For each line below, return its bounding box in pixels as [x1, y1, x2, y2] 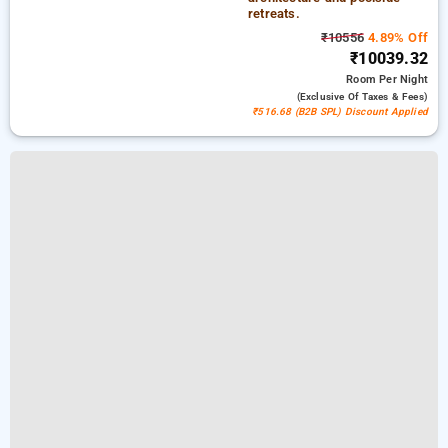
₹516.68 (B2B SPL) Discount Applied [252, 106, 428, 117]
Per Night [379, 73, 428, 86]
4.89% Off [364, 30, 428, 45]
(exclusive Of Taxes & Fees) [296, 91, 428, 102]
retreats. [248, 6, 300, 21]
